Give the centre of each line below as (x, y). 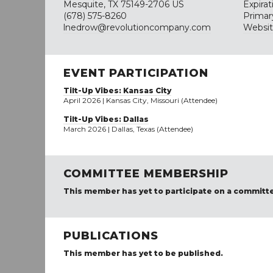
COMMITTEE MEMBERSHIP (146, 174)
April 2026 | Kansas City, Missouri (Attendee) (140, 100)
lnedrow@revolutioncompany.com (137, 27)
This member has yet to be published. (143, 253)
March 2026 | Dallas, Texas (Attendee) (128, 129)
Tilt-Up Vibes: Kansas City (117, 90)
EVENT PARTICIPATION (136, 73)
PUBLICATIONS (111, 236)
